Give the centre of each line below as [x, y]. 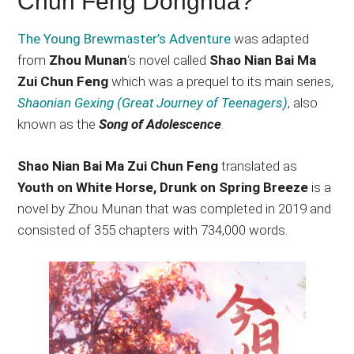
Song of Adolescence [160, 124]
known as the [58, 124]
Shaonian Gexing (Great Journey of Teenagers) [153, 102]
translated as [258, 166]
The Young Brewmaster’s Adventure [124, 38]
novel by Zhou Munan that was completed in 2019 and [175, 208]
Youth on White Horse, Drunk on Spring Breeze [163, 187]
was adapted [270, 38]
